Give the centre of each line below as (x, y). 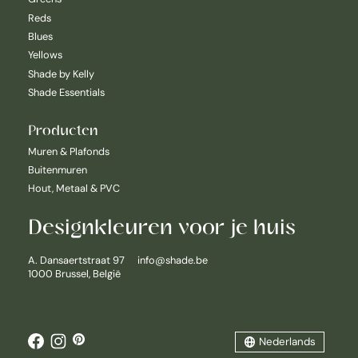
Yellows (45, 55)
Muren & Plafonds (69, 151)
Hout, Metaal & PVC (74, 189)
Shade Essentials (66, 93)
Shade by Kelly (61, 74)
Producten (63, 129)
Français (195, 308)
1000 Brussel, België (74, 273)
